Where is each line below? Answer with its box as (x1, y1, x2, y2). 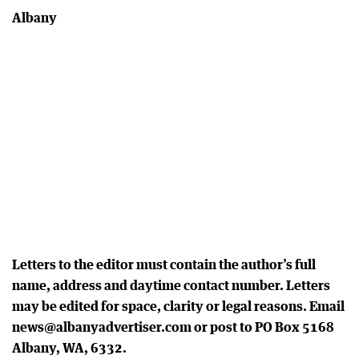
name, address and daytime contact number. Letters (12, 277, 330, 293)
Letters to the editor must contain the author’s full (12, 256, 316, 272)
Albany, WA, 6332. (12, 340, 127, 356)
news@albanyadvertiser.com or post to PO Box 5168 (12, 319, 334, 335)
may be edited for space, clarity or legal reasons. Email (12, 298, 345, 314)
